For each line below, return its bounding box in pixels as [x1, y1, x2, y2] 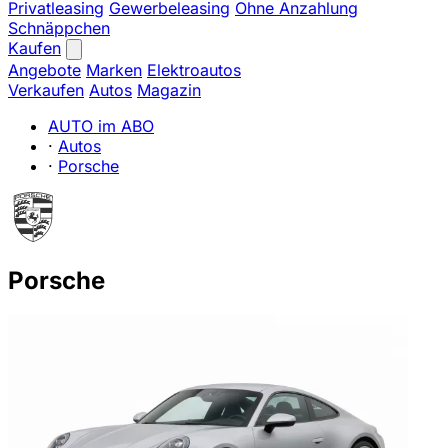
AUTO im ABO [48, 116, 154, 136]
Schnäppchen [8, 18, 110, 38]
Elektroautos [147, 60, 241, 80]
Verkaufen [8, 80, 84, 100]
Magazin [137, 80, 201, 100]
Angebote [8, 60, 81, 80]
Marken [86, 60, 142, 80]
